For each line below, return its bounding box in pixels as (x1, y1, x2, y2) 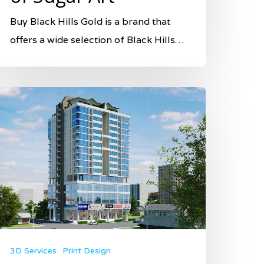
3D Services (10, 245, 57, 256)
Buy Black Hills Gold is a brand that (10, 15, 170, 28)
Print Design (62, 245, 111, 256)
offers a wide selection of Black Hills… (10, 34, 184, 47)
